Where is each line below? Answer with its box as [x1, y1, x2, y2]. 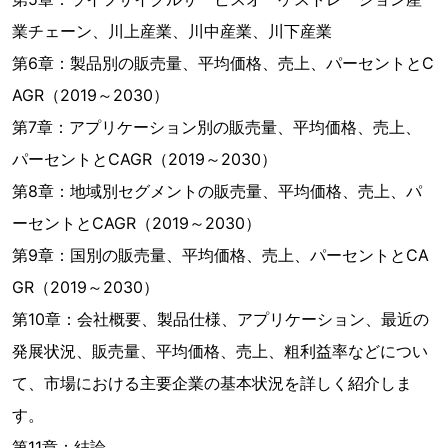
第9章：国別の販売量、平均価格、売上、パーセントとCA [12, 245, 429, 265]
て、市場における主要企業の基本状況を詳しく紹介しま [12, 373, 412, 393]
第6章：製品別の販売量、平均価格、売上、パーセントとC [12, 53, 434, 73]
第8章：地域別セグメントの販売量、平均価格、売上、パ [12, 181, 422, 201]
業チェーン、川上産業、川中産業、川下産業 [12, 21, 332, 41]
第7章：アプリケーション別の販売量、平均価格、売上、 [12, 117, 421, 137]
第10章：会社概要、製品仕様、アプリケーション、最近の [12, 309, 429, 329]
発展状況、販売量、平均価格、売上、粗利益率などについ [12, 341, 428, 361]
